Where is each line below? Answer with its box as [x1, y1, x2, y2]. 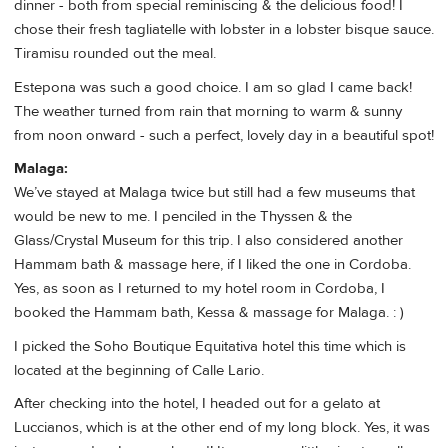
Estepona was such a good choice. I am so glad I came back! [14, 77, 412, 97]
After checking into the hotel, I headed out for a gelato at [14, 393, 380, 413]
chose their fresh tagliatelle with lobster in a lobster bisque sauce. [14, 20, 434, 40]
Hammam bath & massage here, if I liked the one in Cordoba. [14, 255, 411, 275]
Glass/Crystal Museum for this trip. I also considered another [14, 231, 403, 251]
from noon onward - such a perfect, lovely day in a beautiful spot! [14, 125, 434, 145]
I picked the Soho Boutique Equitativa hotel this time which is [14, 336, 406, 356]
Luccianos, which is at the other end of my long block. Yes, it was [14, 417, 430, 437]
